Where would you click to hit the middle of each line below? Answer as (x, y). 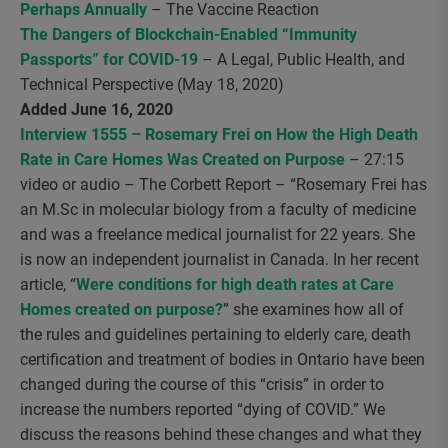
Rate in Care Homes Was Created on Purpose (182, 159)
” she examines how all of (313, 309)
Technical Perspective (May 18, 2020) (152, 84)
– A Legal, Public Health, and (301, 59)
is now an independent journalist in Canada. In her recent (219, 259)
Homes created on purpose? (121, 309)
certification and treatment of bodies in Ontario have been (222, 359)
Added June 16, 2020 (96, 109)
